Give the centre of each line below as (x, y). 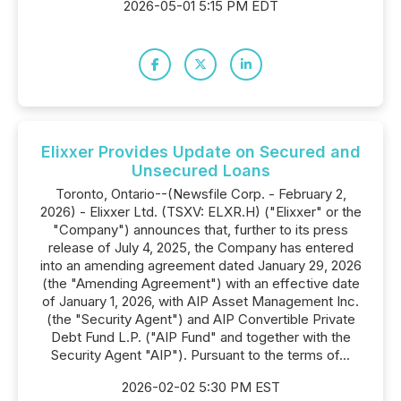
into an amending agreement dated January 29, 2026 (200, 265)
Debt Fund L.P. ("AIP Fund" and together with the (200, 337)
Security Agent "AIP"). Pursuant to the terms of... (200, 355)
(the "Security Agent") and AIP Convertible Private (200, 319)
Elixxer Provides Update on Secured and (200, 152)
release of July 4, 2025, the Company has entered (200, 247)
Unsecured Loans (200, 171)
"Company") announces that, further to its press (200, 230)
